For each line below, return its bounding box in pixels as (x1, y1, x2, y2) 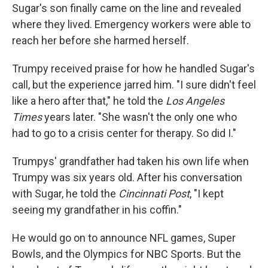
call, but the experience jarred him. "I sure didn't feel (12, 78, 256, 92)
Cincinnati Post (118, 187, 190, 200)
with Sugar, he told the (12, 187, 118, 200)
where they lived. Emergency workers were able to (12, 18, 251, 31)
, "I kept (190, 187, 224, 200)
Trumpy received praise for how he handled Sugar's (12, 62, 255, 75)
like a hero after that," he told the (12, 95, 166, 108)
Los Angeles (166, 95, 224, 108)
